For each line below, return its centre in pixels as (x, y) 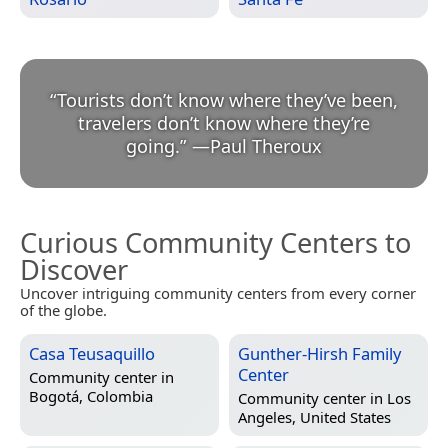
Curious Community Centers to (215, 243)
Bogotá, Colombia (91, 395)
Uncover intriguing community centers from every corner (218, 293)
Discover (74, 270)
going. (153, 146)
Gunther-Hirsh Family (319, 354)
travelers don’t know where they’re (224, 123)
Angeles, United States (314, 416)
